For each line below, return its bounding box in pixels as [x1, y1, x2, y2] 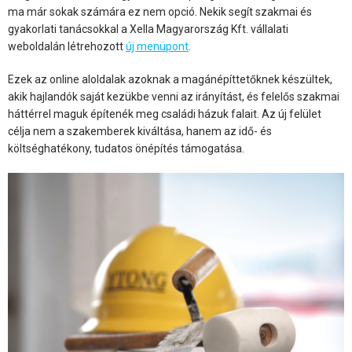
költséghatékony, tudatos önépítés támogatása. [8, 142, 244, 156]
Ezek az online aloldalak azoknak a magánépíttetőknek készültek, [8, 73, 332, 86]
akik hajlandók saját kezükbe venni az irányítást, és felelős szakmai [8, 90, 339, 104]
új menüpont [126, 40, 189, 53]
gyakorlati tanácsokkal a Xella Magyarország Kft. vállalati [8, 23, 288, 36]
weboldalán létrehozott [8, 40, 126, 53]
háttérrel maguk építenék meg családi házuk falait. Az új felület [8, 108, 321, 121]
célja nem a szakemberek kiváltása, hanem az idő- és [8, 125, 272, 138]
